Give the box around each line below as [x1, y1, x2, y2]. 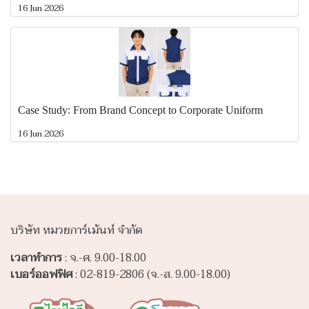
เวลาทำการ [10, 248, 62, 268]
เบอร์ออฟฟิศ [10, 265, 72, 285]
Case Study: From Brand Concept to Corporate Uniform [18, 104, 263, 117]
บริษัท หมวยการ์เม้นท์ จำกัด [10, 221, 143, 241]
